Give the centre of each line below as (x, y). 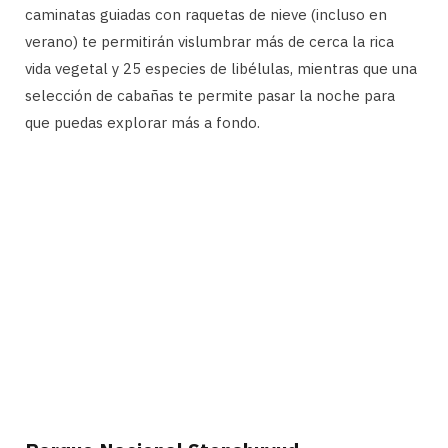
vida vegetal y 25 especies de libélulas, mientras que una (221, 68)
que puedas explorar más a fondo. (142, 122)
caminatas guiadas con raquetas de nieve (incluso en (206, 14)
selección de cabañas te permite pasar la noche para (210, 95)
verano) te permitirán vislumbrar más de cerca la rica (209, 41)
